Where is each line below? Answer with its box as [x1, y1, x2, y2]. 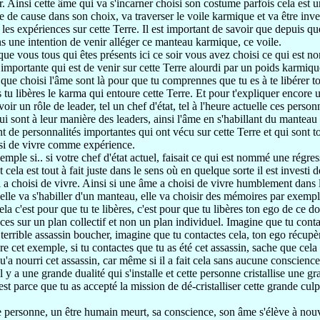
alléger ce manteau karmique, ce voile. [109, 36, 281, 48]
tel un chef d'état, [99, 100, 179, 112]
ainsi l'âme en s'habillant [154, 113, 265, 125]
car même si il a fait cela [103, 254, 214, 266]
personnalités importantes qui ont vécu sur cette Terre [22, 126, 264, 138]
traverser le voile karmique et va [135, 10, 281, 22]
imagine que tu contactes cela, [115, 229, 252, 241]
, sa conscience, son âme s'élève [146, 306, 292, 318]
